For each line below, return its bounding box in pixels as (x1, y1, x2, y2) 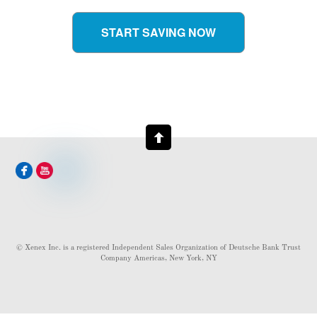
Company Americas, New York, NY (100, 255, 217, 263)
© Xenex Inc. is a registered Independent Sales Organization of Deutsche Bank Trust (16, 244, 301, 253)
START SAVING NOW (101, 23, 216, 40)
